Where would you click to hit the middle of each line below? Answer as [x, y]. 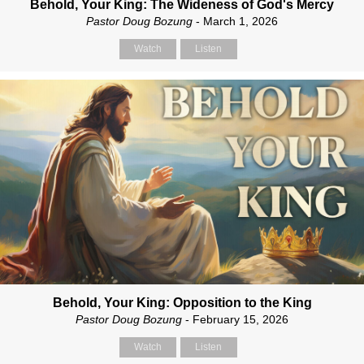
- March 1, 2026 [235, 22]
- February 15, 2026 [235, 320]
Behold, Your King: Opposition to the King [182, 303]
